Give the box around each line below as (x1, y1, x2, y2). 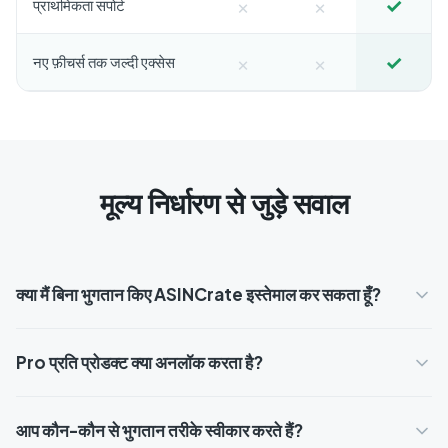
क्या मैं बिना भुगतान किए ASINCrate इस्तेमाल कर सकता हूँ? (16, 283, 381, 305)
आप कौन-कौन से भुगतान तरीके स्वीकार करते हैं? (16, 419, 303, 441)
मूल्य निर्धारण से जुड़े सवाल (99, 186, 349, 222)
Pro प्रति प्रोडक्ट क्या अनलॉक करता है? (16, 351, 263, 373)
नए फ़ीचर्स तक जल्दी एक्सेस (33, 52, 175, 71)
